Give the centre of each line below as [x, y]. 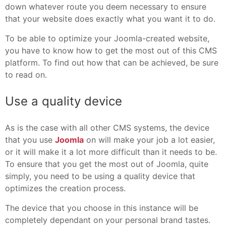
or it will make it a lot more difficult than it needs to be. [111, 152]
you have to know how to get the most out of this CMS [111, 50]
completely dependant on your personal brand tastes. [108, 220]
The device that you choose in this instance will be [102, 208]
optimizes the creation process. [65, 188]
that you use [30, 139]
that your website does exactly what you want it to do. [110, 18]
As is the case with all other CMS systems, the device [107, 127]
